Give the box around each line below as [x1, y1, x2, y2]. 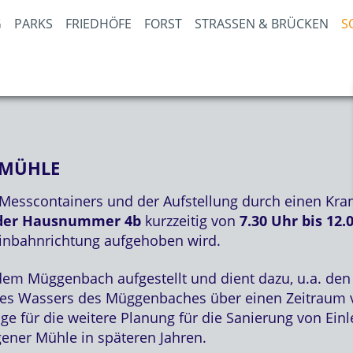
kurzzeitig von [141, 211, 240, 231]
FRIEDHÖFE [65, 15, 132, 32]
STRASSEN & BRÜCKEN [195, 15, 319, 32]
